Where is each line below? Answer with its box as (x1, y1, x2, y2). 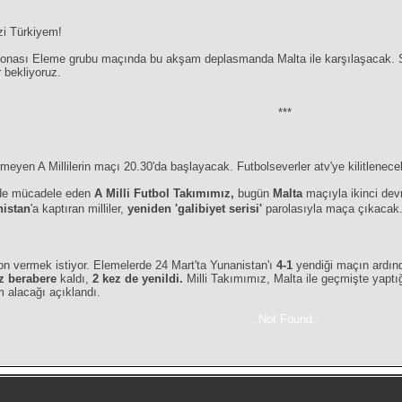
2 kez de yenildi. (92, 272, 188, 286)
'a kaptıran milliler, (31, 202, 128, 216)
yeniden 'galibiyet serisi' (127, 202, 267, 216)
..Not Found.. (250, 312, 319, 327)
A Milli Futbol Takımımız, (94, 187, 239, 201)
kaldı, (60, 272, 93, 286)
